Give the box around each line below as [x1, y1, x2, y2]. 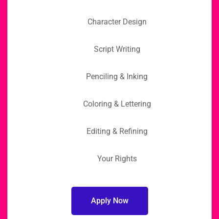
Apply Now [90, 196, 129, 205]
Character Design [87, 17, 147, 26]
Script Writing [93, 44, 140, 54]
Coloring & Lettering [83, 99, 151, 109]
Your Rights [97, 153, 137, 163]
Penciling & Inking [86, 71, 148, 81]
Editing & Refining [86, 126, 148, 136]
